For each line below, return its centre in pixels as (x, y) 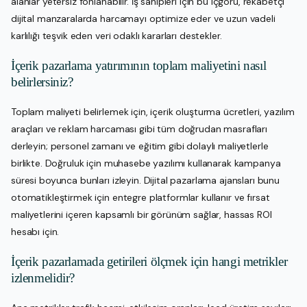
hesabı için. (35, 231)
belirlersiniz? (42, 82)
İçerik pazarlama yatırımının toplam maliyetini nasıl (139, 65)
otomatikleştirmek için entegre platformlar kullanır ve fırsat (140, 197)
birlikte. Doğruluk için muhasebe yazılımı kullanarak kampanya (146, 163)
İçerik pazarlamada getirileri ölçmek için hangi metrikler (149, 261)
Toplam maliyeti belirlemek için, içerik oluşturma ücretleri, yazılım (153, 111)
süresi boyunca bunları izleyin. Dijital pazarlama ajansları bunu (146, 180)
